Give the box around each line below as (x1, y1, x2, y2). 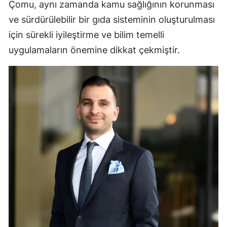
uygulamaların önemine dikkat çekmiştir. (9, 45, 180, 56)
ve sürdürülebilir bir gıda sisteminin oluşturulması (9, 14, 215, 25)
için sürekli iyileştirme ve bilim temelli (9, 29, 164, 41)
